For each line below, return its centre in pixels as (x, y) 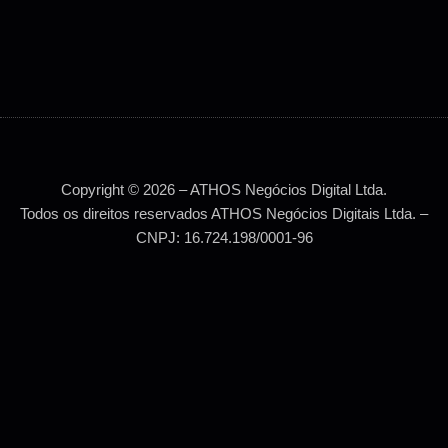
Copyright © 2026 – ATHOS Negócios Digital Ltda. (224, 190)
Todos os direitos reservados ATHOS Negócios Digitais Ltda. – (224, 214)
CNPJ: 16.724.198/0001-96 (224, 238)
